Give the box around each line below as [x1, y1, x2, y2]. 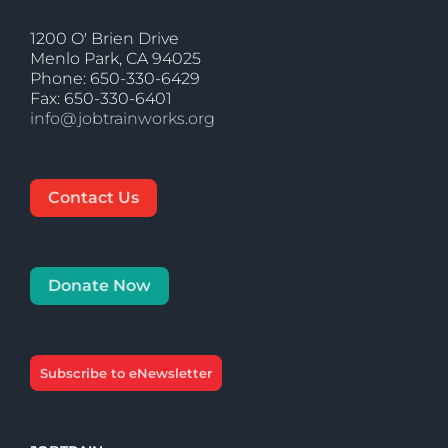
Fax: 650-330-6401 [30, 89, 172, 109]
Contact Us [48, 188, 139, 208]
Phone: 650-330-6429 [30, 69, 200, 89]
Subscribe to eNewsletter [40, 365, 212, 382]
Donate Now [48, 276, 151, 296]
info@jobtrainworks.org [30, 109, 215, 129]
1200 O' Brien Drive [30, 29, 179, 49]
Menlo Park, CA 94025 [30, 49, 201, 69]
